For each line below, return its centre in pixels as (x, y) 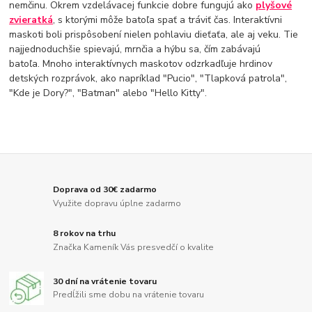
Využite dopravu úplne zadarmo (117, 203)
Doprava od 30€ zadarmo (105, 190)
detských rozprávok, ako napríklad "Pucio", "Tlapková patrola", (148, 79)
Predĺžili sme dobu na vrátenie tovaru (129, 295)
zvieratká (31, 20)
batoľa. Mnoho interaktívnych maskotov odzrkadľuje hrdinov (141, 64)
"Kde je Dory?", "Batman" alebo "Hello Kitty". (108, 93)
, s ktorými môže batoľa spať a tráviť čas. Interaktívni (168, 20)
